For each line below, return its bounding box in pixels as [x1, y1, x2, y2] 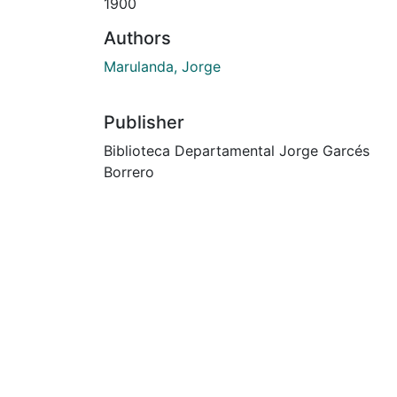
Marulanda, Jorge [104, 57, 221, 75]
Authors [104, 27, 171, 49]
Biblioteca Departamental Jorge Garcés [104, 141, 370, 160]
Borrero [104, 162, 154, 181]
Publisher [104, 111, 184, 133]
